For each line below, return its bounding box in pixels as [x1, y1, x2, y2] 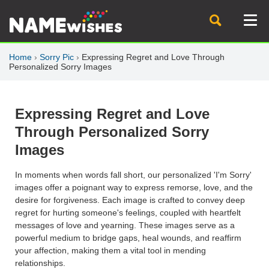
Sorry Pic [40, 52, 74, 62]
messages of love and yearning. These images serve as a [15, 220, 235, 231]
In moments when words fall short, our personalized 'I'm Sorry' [15, 170, 252, 180]
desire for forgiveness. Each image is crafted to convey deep [15, 195, 245, 205]
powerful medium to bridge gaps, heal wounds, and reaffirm [15, 233, 241, 243]
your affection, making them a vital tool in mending [15, 246, 206, 256]
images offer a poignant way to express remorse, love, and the [15, 183, 253, 193]
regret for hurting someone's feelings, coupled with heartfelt [15, 208, 241, 218]
